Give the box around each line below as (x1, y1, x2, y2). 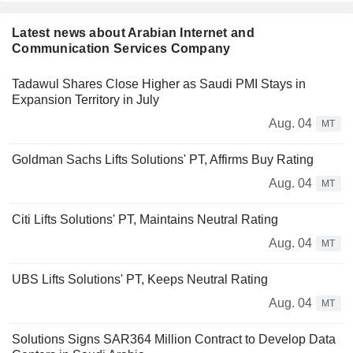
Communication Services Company (12, 42, 231, 56)
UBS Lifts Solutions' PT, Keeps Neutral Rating (12, 273, 268, 287)
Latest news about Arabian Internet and (12, 26, 255, 40)
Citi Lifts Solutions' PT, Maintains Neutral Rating (12, 213, 278, 227)
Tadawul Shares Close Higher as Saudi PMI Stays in (12, 77, 306, 91)
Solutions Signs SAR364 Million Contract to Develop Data (12, 333, 336, 347)
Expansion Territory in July (12, 93, 159, 107)
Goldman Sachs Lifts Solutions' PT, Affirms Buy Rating (12, 153, 314, 167)
